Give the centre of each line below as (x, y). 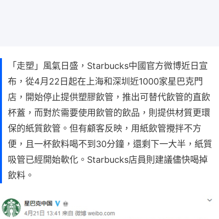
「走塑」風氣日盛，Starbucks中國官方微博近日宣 (108, 66)
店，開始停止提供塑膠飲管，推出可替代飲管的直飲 (109, 97)
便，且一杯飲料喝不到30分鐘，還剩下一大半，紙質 (110, 144)
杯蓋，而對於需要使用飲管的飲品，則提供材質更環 (109, 112)
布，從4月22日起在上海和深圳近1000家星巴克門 (105, 81)
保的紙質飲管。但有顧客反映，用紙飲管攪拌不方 (105, 128)
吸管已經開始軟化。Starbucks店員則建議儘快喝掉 (108, 159)
